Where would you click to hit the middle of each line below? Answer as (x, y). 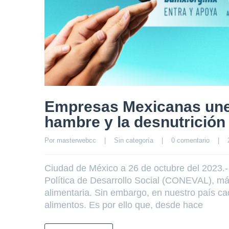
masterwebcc (76, 141)
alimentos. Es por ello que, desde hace (124, 205)
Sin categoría (134, 141)
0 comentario (190, 141)
